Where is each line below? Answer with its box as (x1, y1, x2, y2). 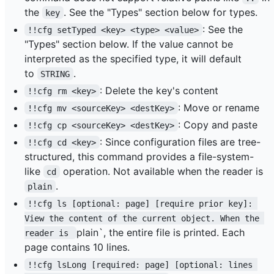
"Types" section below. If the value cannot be (24, 37, 233, 50)
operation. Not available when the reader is (59, 165, 263, 177)
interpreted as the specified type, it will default (24, 52, 242, 65)
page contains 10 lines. (24, 240, 130, 253)
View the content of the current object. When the (24, 213, 264, 223)
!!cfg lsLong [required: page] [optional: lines (28, 259, 258, 270)
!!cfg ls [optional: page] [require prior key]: (28, 198, 258, 209)
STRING (40, 68, 70, 79)
